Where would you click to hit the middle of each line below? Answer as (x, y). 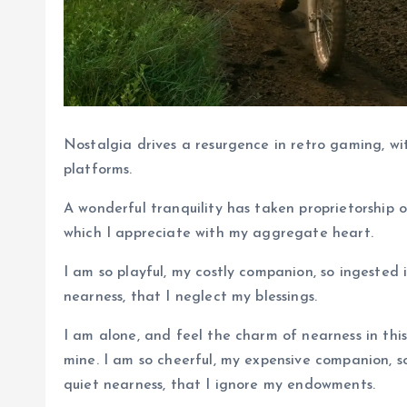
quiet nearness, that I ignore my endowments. (220, 385)
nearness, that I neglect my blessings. (191, 297)
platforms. (98, 169)
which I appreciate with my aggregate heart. (218, 233)
